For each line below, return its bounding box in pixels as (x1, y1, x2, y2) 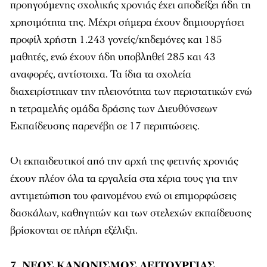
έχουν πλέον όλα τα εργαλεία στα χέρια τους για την (10, 172, 238, 185)
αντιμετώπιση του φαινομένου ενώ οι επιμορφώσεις (10, 189, 237, 203)
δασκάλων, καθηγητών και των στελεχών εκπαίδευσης (10, 206, 252, 220)
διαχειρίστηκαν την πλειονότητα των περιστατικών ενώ (10, 85, 252, 98)
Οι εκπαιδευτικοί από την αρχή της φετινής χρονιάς (10, 154, 238, 168)
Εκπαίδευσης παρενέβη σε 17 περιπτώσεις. (10, 119, 200, 133)
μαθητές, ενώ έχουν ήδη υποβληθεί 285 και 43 (10, 50, 216, 64)
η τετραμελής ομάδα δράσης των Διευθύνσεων (10, 102, 218, 116)
